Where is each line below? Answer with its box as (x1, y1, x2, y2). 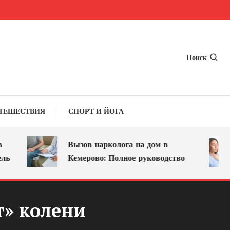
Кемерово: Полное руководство (50, 153, 167, 163)
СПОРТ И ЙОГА (68, 107, 124, 116)
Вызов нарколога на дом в (50, 140, 150, 149)
